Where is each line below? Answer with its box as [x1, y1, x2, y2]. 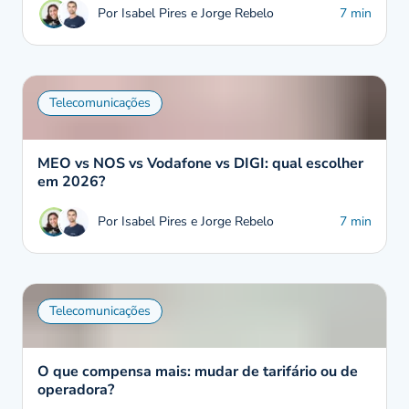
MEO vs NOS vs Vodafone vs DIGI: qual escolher [37, 153, 363, 173]
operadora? [37, 380, 114, 400]
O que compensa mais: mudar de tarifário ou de [37, 362, 358, 382]
